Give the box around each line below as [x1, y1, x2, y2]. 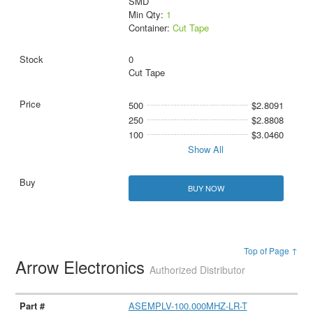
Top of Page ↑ [243, 244, 298, 256]
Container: [128, 20, 173, 34]
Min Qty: [128, 7, 166, 21]
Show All [188, 142, 224, 156]
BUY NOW [187, 182, 224, 194]
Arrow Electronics [15, 254, 150, 279]
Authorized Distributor [150, 262, 246, 277]
